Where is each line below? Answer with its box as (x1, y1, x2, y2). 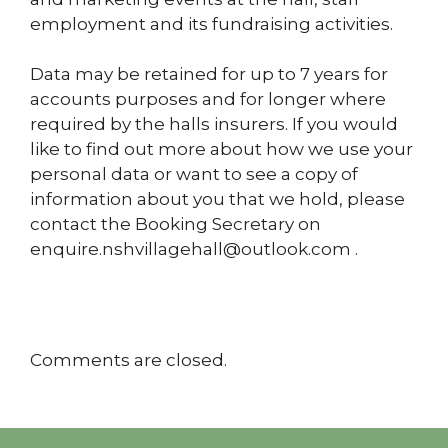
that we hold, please (229, 189, 405, 210)
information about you (30, 189, 229, 210)
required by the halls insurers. (30, 114, 292, 135)
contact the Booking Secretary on (30, 214, 321, 235)
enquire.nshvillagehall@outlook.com (30, 239, 351, 260)
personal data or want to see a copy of (30, 164, 358, 185)
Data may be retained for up (30, 64, 278, 85)
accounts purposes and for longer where (30, 89, 386, 110)
